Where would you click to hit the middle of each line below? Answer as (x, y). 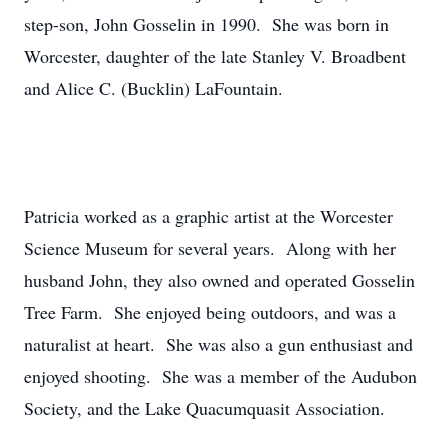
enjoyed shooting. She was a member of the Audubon (220, 376)
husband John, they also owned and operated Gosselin (219, 280)
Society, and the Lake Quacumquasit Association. (204, 408)
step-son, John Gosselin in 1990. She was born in (206, 24)
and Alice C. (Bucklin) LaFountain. (153, 88)
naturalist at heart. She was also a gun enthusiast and (218, 344)
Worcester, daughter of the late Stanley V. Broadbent (215, 56)
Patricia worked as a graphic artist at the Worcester (208, 216)
